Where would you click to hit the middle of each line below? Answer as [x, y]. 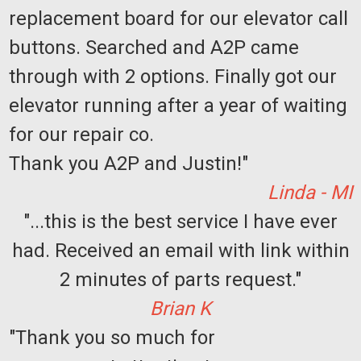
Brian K [180, 308]
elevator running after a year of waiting [178, 105]
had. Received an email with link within [180, 250]
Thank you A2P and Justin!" [131, 163]
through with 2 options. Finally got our [172, 76]
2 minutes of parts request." [180, 279]
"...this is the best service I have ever [180, 221]
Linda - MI [310, 192]
